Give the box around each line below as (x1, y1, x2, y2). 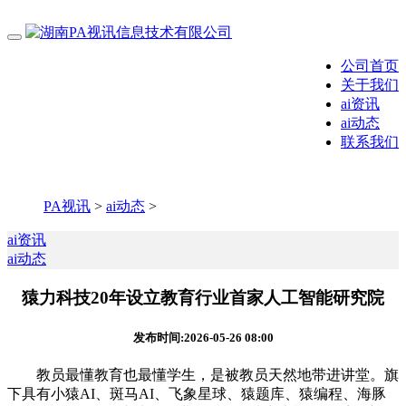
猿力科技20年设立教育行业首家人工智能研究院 (22, 287, 384, 307)
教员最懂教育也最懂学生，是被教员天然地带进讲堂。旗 (7, 367, 399, 383)
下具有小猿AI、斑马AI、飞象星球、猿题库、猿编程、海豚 (7, 386, 386, 402)
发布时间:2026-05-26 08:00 (132, 330, 274, 344)
